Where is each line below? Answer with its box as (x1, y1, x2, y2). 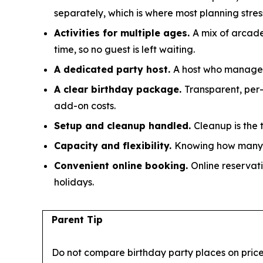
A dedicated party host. (54, 63, 173, 76)
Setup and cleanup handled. (54, 120, 194, 132)
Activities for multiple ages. (54, 27, 193, 39)
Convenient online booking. (54, 160, 191, 172)
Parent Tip (52, 214, 103, 226)
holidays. (54, 176, 94, 188)
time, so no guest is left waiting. (54, 43, 195, 56)
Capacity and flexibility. (54, 140, 174, 152)
